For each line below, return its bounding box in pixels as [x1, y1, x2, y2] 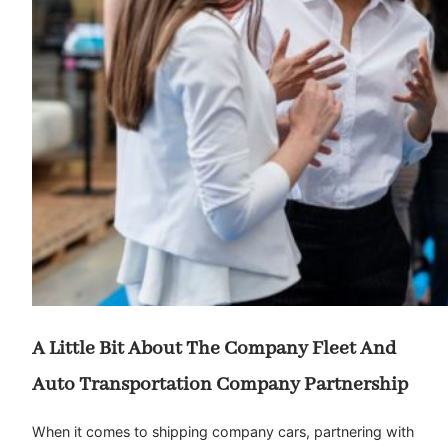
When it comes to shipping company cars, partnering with [32, 423, 414, 441]
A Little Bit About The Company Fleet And [32, 335, 396, 361]
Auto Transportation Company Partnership [32, 371, 408, 397]
